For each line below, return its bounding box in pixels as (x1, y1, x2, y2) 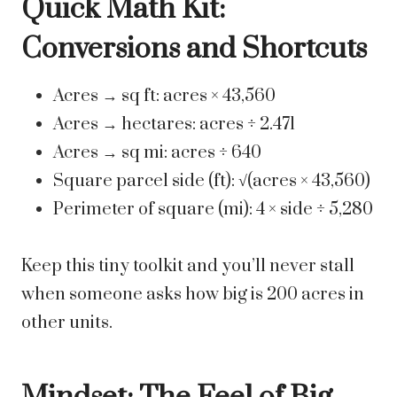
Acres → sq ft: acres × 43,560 (53, 85, 276, 108)
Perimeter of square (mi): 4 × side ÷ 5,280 (53, 198, 373, 222)
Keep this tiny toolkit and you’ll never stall (21, 255, 354, 278)
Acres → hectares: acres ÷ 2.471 (53, 113, 295, 136)
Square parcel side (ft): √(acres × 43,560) (53, 170, 370, 193)
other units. (21, 312, 113, 335)
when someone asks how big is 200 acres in (21, 284, 364, 307)
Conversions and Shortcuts (21, 31, 367, 68)
